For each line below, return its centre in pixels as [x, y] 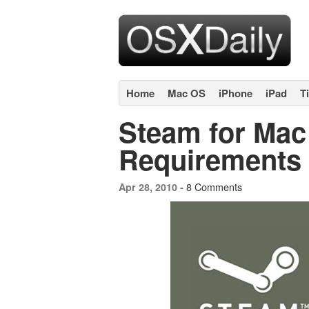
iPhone [236, 93]
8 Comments [214, 187]
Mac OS [187, 93]
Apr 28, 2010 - [152, 187]
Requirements [210, 159]
